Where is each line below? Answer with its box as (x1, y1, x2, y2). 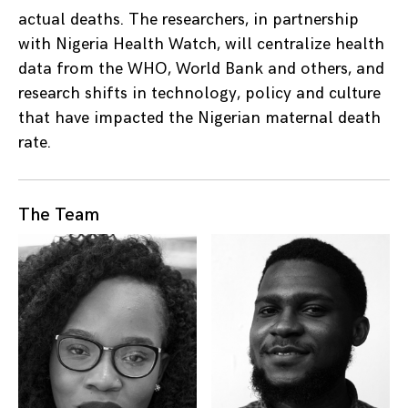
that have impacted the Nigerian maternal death (18, 108, 381, 128)
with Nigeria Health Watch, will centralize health (18, 35, 384, 55)
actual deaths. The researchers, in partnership (18, 10, 359, 30)
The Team (18, 204, 99, 227)
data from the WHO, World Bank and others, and (18, 59, 384, 79)
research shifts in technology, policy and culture (18, 84, 381, 104)
